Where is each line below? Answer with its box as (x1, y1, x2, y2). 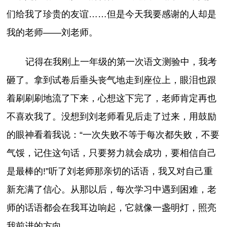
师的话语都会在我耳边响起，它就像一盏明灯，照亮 (7, 203, 217, 213)
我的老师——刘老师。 (7, 27, 98, 37)
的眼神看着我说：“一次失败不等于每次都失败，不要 (7, 130, 220, 140)
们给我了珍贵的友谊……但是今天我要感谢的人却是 (7, 9, 217, 19)
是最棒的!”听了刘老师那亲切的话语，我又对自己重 (7, 166, 213, 176)
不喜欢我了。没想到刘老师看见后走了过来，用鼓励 (7, 111, 217, 122)
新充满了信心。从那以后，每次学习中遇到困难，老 (7, 184, 217, 195)
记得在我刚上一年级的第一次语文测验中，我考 (25, 57, 217, 67)
